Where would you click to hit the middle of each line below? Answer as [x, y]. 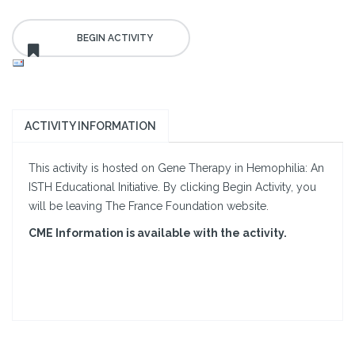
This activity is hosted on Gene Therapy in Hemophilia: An [176, 168]
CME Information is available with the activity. [158, 233]
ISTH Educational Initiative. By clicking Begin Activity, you [172, 187]
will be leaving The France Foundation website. [149, 206]
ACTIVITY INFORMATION [90, 126]
